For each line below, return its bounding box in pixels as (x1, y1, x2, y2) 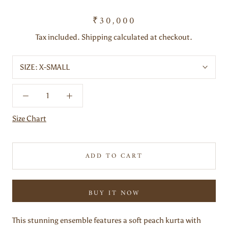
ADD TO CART (85, 150, 143, 162)
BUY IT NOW (88, 187, 140, 199)
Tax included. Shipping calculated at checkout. (36, 33, 192, 42)
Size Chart (12, 114, 46, 124)
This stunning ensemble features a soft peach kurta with (12, 216, 201, 225)
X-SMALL (39, 63, 70, 72)
